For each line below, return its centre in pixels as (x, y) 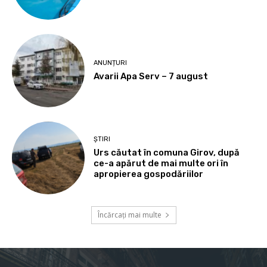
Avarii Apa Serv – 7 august (151, 76)
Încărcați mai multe (129, 215)
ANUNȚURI (111, 63)
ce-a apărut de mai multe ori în (161, 164)
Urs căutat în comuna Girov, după (167, 153)
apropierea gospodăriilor (149, 174)
